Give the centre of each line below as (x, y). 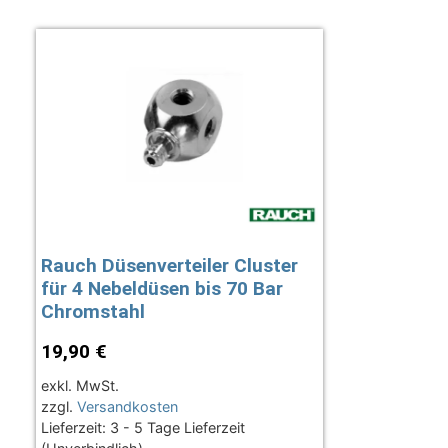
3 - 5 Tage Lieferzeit (177, 428)
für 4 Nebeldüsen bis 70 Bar (161, 289)
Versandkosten (127, 407)
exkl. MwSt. (79, 386)
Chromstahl (92, 312)
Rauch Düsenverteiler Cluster (169, 266)
